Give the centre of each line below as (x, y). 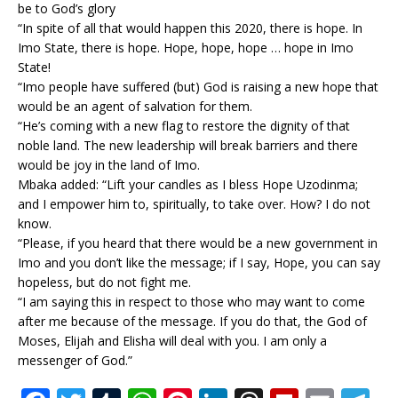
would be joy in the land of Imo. (109, 165)
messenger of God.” (75, 360)
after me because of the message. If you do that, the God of (192, 321)
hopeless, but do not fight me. (104, 282)
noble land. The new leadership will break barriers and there (188, 145)
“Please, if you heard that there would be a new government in (198, 243)
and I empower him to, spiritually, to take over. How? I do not (194, 204)
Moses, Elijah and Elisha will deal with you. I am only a (172, 341)
